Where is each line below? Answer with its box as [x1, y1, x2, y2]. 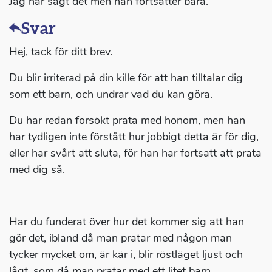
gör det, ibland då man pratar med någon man [9, 231, 232, 246]
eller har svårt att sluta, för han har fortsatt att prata [9, 146, 262, 161]
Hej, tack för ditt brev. [9, 44, 112, 59]
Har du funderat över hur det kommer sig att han [9, 214, 244, 229]
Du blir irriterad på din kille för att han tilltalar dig [9, 70, 243, 86]
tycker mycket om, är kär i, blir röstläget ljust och [9, 247, 243, 262]
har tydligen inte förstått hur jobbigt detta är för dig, [9, 129, 259, 144]
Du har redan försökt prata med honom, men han [9, 113, 245, 128]
